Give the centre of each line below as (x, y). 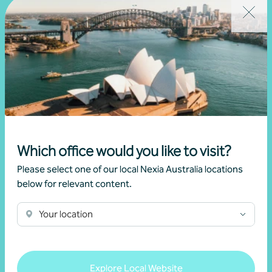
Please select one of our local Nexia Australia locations (130, 169)
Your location (66, 214)
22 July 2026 (41, 54)
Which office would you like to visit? (124, 151)
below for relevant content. (74, 183)
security (37, 13)
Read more (38, 87)
